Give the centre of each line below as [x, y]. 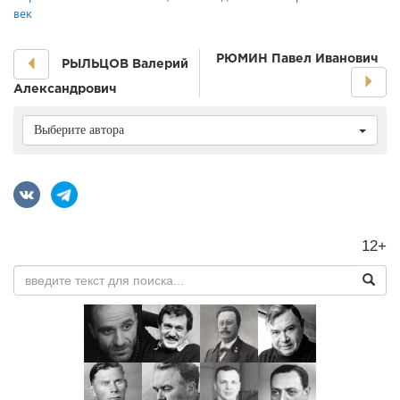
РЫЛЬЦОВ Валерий [125, 63]
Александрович [65, 88]
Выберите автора [79, 130]
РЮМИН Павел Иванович [297, 58]
